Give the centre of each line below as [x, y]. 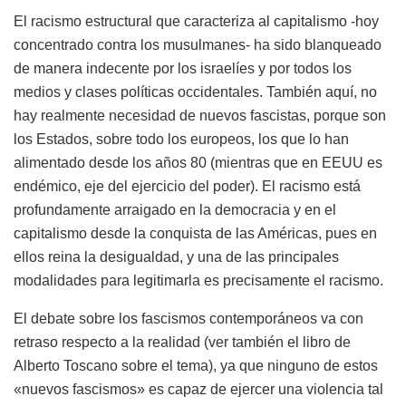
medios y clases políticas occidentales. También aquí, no [195, 92]
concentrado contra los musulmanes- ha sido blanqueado [198, 44]
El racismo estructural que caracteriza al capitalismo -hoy [196, 21]
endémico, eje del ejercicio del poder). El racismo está [187, 186]
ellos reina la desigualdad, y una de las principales [176, 256]
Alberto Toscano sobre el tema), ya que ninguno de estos [196, 365]
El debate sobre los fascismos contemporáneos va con [188, 318]
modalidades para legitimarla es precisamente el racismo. [198, 280]
